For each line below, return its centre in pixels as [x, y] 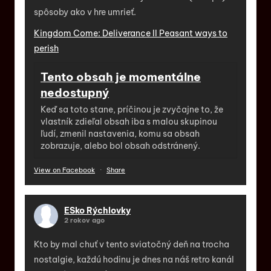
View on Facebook [64, 170]
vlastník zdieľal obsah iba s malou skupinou [129, 121]
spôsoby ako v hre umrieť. [85, 12]
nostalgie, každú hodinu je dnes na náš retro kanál [134, 259]
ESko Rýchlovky [97, 210]
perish [46, 48]
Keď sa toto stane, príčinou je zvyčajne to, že [132, 109]
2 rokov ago [84, 220]
